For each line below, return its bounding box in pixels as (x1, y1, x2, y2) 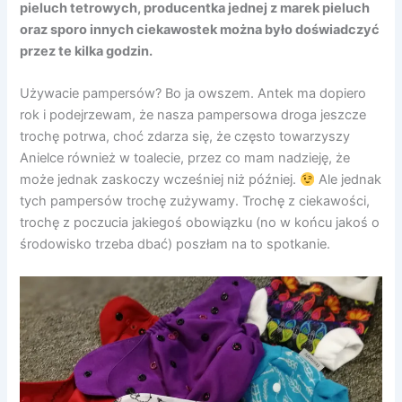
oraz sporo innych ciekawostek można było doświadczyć (20, 21, 380, 38)
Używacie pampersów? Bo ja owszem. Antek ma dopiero (20, 85, 367, 102)
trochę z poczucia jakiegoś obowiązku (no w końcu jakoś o (20, 214, 380, 232)
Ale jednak (315, 171, 382, 188)
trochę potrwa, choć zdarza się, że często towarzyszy (20, 128, 351, 145)
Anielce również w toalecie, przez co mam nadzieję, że (20, 150, 351, 167)
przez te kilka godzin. (20, 42, 156, 59)
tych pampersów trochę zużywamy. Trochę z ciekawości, (20, 193, 371, 210)
